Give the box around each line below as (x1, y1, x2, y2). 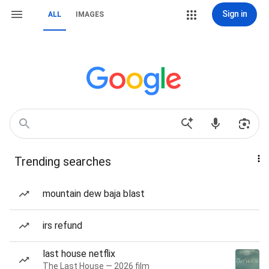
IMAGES (76, 10, 104, 19)
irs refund (43, 220, 82, 231)
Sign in (222, 9, 247, 19)
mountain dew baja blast (43, 188, 145, 199)
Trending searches (14, 154, 111, 169)
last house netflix (43, 248, 115, 259)
